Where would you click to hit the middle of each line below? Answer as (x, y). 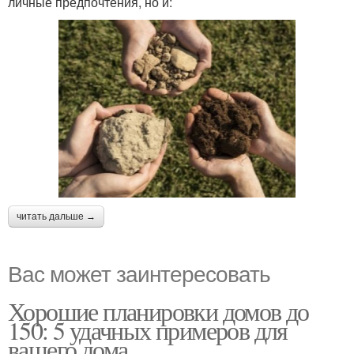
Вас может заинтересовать (139, 273)
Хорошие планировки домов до (158, 311)
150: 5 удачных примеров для (148, 330)
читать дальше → (56, 217)
